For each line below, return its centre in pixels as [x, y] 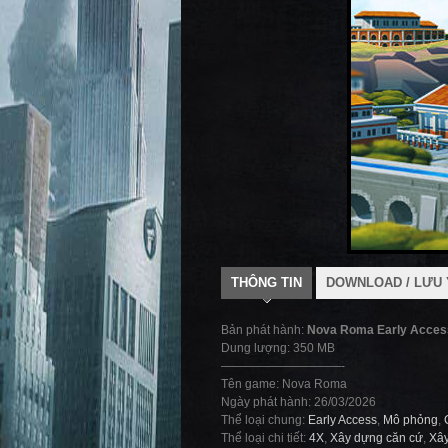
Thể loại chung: [264, 420]
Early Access [342, 420]
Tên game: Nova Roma [284, 384]
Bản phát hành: [264, 330]
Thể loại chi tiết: [265, 438]
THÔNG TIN [266, 282]
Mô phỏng [410, 420]
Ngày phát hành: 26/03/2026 [298, 402]
